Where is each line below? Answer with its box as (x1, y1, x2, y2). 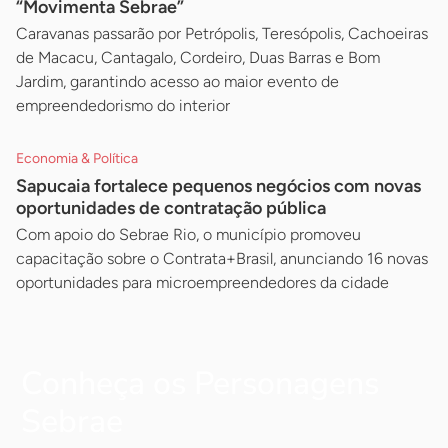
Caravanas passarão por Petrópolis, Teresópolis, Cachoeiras (16, 23, 428, 43)
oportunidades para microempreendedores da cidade (16, 272, 389, 292)
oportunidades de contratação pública (16, 196, 326, 219)
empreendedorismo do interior (16, 95, 230, 115)
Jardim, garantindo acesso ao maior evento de (16, 71, 339, 91)
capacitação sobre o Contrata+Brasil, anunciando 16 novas (16, 248, 428, 268)
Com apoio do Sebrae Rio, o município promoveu (16, 224, 361, 244)
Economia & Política (16, 149, 138, 167)
